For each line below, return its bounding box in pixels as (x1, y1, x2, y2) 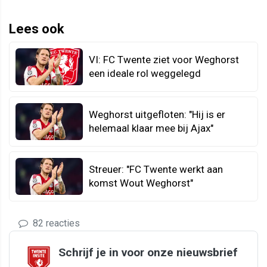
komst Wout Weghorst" (89, 176, 193, 189)
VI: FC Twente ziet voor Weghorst (89, 53, 239, 66)
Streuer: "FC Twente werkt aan (89, 163, 223, 175)
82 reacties (30, 218, 80, 229)
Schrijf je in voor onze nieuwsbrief (58, 246, 238, 260)
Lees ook (9, 21, 64, 36)
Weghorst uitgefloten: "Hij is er (89, 108, 225, 120)
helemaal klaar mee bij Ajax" (89, 122, 213, 134)
